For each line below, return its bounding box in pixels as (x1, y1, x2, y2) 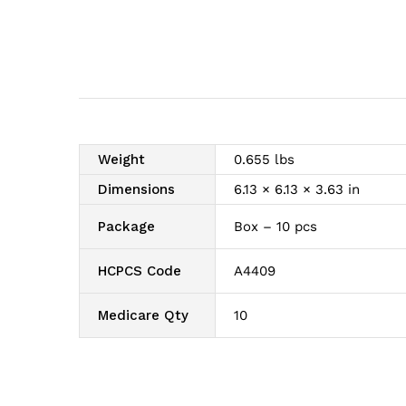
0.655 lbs (234, 150, 295, 168)
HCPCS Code (98, 262, 181, 279)
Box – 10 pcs (234, 217, 317, 235)
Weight (98, 150, 145, 168)
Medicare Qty (98, 306, 188, 324)
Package (98, 217, 155, 235)
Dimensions (98, 180, 175, 198)
